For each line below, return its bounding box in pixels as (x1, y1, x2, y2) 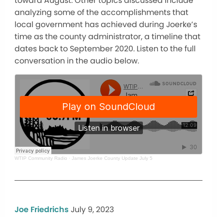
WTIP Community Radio (15, 155, 67, 161)
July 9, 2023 (71, 204, 114, 215)
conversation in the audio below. (15, 55, 139, 66)
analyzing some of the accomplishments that (15, 7, 188, 18)
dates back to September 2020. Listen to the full (15, 43, 196, 54)
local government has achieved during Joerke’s (15, 19, 197, 30)
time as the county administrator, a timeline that (15, 31, 201, 42)
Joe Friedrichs (15, 204, 69, 215)
